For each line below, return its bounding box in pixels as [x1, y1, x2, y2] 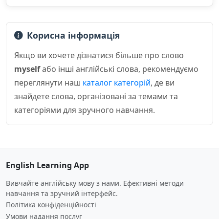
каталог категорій [83, 77, 151, 88]
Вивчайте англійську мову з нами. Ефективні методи [6, 178, 184, 188]
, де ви [151, 77, 175, 88]
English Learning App [6, 160, 89, 171]
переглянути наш [14, 77, 83, 88]
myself [14, 64, 40, 74]
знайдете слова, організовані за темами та [14, 91, 178, 102]
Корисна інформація [27, 29, 120, 41]
